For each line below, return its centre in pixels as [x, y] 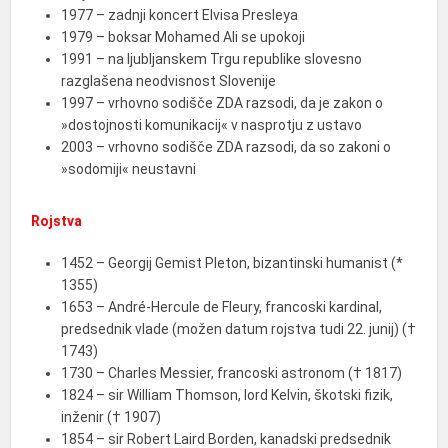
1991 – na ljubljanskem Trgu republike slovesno [212, 59]
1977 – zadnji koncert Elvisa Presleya [180, 15]
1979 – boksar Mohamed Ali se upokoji [183, 37]
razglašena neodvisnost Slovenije [169, 81]
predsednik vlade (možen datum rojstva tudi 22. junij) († [239, 329]
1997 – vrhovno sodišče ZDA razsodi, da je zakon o [222, 103]
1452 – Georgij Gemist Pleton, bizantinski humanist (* [232, 263]
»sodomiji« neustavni [129, 169]
